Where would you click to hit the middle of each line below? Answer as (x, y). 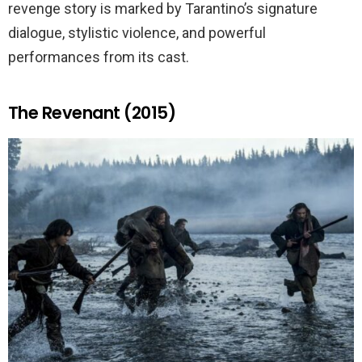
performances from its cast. (99, 57)
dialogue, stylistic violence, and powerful (137, 33)
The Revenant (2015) (92, 113)
